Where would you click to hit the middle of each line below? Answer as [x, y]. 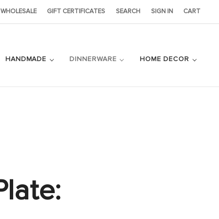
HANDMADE [27, 59]
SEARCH [128, 11]
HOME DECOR [165, 59]
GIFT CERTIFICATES [76, 11]
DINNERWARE [94, 59]
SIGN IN [162, 11]
